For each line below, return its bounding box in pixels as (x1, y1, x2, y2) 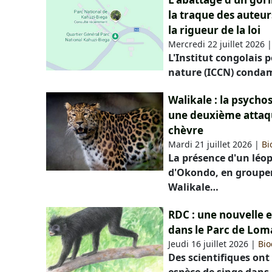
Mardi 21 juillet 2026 (168, 138, 253, 151)
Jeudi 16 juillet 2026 (168, 238, 249, 250)
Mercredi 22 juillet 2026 (168, 38, 265, 50)
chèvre (168, 123, 204, 138)
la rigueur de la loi (168, 23, 261, 38)
